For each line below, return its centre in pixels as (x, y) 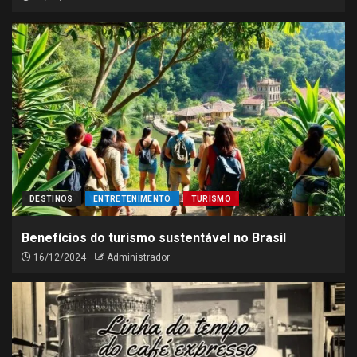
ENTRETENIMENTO (132, 199)
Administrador (138, 257)
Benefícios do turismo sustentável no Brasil (154, 238)
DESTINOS (51, 199)
